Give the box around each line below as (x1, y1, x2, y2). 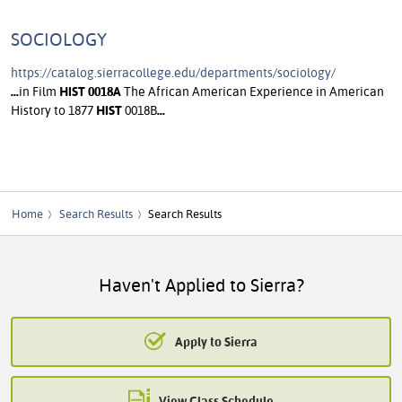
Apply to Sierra (175, 332, 258, 350)
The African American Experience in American (121, 83, 384, 100)
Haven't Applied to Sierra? (98, 274, 304, 297)
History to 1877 (11, 101, 96, 119)
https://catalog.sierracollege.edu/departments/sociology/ (11, 64, 336, 82)
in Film (19, 83, 59, 100)
